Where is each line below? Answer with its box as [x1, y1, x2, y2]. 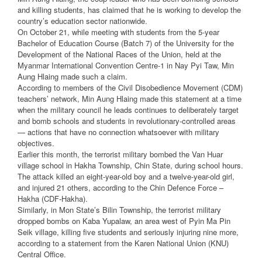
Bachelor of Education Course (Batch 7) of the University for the [18, 37, 234, 49]
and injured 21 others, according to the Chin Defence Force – [18, 182, 223, 194]
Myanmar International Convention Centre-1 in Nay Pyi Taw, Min [18, 60, 234, 71]
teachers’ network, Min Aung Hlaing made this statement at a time [18, 93, 242, 105]
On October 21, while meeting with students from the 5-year [18, 26, 219, 38]
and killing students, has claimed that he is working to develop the [18, 4, 241, 16]
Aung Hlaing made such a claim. [18, 71, 127, 82]
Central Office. [18, 249, 66, 260]
